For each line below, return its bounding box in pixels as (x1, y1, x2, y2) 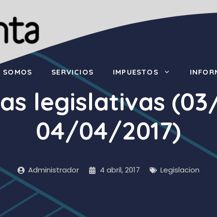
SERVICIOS (51, 67, 93, 77)
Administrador (28, 165, 79, 175)
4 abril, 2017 (99, 165, 140, 175)
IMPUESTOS (112, 67, 158, 77)
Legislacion (160, 165, 200, 175)
